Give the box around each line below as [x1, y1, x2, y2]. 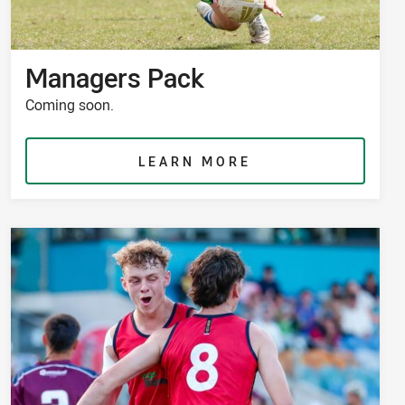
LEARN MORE [138, 153, 252, 171]
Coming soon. [24, 95, 114, 116]
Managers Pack [24, 60, 204, 96]
